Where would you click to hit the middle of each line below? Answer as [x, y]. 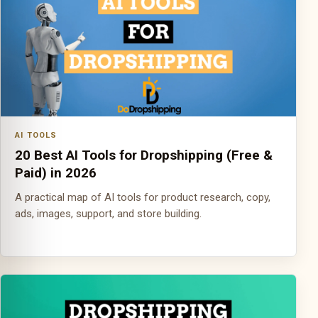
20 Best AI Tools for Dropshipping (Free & [144, 155]
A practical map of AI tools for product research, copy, [143, 197]
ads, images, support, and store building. [108, 214]
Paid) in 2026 [56, 173]
